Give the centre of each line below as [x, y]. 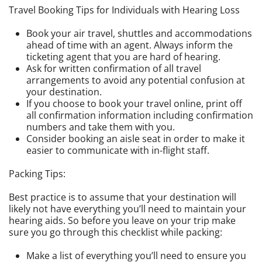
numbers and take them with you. [101, 127]
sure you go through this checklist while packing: [116, 232]
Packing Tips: [37, 174]
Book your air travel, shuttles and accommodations [139, 33]
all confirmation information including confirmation [140, 115]
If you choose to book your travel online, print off [134, 104]
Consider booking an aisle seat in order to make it [136, 139]
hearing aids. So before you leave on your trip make [122, 220]
